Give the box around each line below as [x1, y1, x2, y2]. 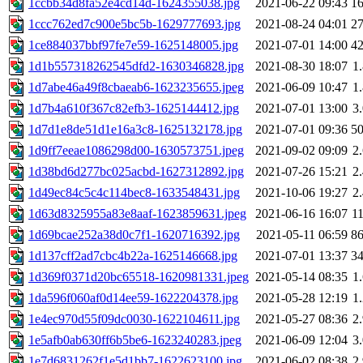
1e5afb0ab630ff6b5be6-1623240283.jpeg [28, 333, 241, 348]
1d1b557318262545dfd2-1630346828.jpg [28, 59, 244, 74]
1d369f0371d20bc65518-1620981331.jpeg [28, 270, 249, 284]
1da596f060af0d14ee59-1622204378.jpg [28, 291, 238, 305]
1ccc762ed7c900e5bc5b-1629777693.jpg [28, 17, 241, 32]
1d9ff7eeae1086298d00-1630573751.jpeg [28, 143, 244, 158]
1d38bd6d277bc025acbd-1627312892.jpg [28, 164, 244, 179]
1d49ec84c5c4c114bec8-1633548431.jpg [28, 186, 240, 200]
